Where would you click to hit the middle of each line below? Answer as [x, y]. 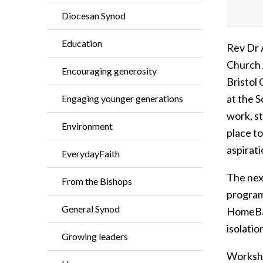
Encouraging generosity [109, 71]
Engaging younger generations [122, 98]
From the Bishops [97, 181]
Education [82, 43]
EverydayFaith [91, 154]
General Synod [91, 209]
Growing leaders [95, 236]
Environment [87, 126]
